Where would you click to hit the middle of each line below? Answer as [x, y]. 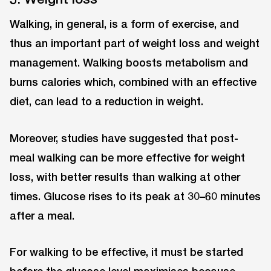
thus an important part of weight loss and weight [135, 43]
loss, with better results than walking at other [125, 176]
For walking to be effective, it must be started [126, 252]
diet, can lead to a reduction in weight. [106, 101]
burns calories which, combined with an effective [133, 81]
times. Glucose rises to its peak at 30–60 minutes [135, 196]
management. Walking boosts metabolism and [129, 62]
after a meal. [42, 215]
